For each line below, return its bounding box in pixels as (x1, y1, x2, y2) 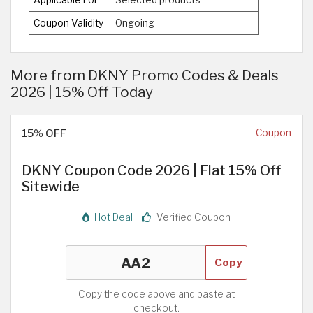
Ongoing (115, 17, 154, 29)
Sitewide (22, 177, 80, 195)
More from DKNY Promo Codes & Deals (10, 66, 279, 84)
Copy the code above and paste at (78, 289, 235, 300)
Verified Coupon (154, 212, 231, 224)
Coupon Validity (34, 17, 103, 29)
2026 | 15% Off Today (10, 82, 153, 101)
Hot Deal (92, 212, 133, 224)
